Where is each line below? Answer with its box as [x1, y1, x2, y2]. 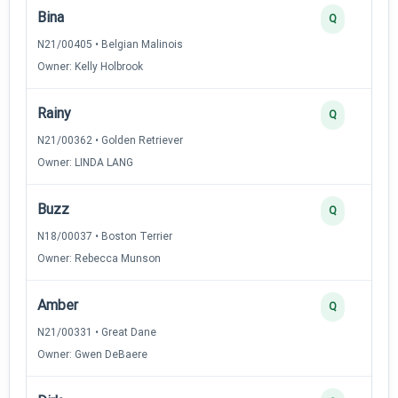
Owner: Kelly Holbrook [37, 60, 143, 73]
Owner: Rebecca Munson [37, 251, 161, 265]
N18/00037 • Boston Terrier [37, 229, 172, 243]
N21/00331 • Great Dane [37, 325, 156, 338]
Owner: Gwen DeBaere [37, 347, 147, 361]
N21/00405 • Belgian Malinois [37, 37, 183, 51]
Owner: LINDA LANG [37, 155, 133, 169]
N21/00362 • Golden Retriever [37, 133, 183, 147]
